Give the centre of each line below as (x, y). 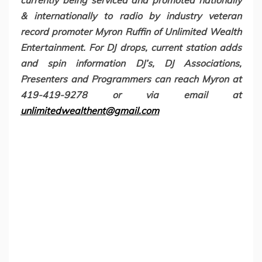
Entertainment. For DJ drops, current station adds (131, 48)
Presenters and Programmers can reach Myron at (131, 79)
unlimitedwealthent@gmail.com (90, 111)
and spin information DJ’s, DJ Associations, (131, 63)
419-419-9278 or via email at (131, 95)
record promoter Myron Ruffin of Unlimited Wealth (131, 32)
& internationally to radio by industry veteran (131, 16)
